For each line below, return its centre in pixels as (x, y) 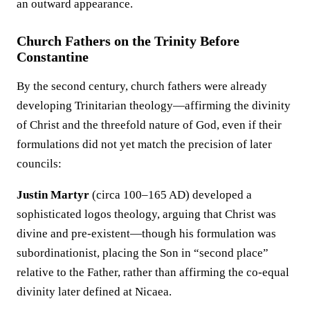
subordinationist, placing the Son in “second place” (143, 253)
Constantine (53, 56)
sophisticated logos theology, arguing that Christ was (146, 214)
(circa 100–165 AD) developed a (171, 194)
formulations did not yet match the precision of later (144, 144)
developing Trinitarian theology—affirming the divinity (154, 105)
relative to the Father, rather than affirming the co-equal (153, 272)
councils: (39, 163)
